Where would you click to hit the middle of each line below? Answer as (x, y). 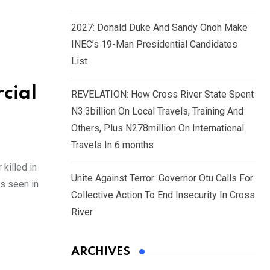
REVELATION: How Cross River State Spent (162, 95)
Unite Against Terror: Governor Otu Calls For (162, 178)
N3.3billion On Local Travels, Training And (157, 111)
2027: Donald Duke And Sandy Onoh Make (159, 28)
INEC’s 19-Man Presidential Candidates (154, 45)
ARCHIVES (101, 252)
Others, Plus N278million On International (158, 128)
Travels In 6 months (112, 145)
